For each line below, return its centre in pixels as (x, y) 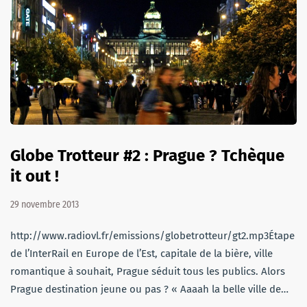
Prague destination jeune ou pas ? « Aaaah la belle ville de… (149, 290)
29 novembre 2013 (45, 205)
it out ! (35, 176)
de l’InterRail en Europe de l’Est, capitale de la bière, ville (142, 254)
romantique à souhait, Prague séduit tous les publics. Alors (148, 272)
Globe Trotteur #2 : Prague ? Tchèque (147, 156)
